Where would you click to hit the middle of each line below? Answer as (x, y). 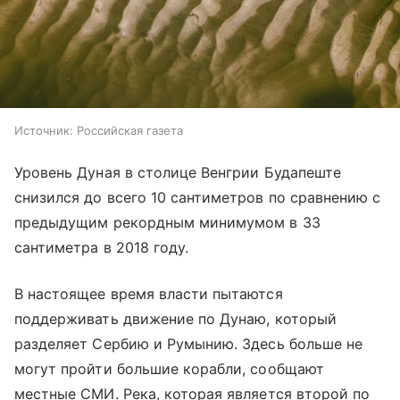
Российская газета (130, 131)
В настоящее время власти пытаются (149, 294)
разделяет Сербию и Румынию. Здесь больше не (189, 344)
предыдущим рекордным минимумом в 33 (167, 223)
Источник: (44, 131)
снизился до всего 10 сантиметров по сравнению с (198, 198)
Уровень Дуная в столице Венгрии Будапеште (178, 173)
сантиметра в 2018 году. (102, 248)
